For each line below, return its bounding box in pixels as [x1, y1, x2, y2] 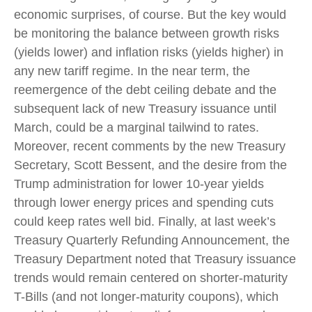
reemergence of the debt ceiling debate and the [14, 82, 276, 97]
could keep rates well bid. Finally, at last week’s [14, 214, 276, 228]
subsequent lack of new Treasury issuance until [14, 101, 276, 116]
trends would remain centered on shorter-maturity [14, 270, 288, 285]
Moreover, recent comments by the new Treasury [14, 139, 286, 153]
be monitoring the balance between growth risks [14, 26, 279, 40]
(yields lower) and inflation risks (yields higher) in [14, 45, 283, 59]
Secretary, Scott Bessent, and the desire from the [14, 157, 287, 172]
